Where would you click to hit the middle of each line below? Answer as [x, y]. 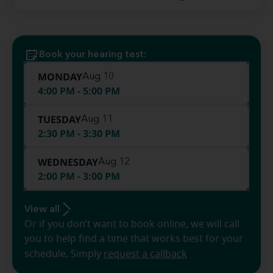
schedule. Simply [64, 254]
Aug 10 [98, 77]
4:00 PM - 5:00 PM [79, 91]
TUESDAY [59, 119]
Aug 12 [114, 162]
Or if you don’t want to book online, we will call [132, 224]
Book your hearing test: [93, 55]
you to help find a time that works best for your [134, 239]
